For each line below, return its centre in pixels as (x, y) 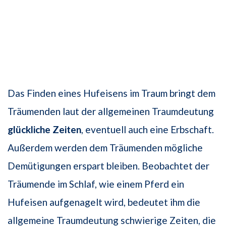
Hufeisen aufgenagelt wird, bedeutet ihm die (104, 202)
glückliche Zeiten (44, 130)
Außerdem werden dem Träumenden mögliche (105, 148)
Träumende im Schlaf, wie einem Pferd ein (96, 184)
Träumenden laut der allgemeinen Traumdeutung (111, 111)
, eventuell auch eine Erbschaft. (148, 130)
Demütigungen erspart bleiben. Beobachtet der (108, 166)
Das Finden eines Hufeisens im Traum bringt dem (111, 93)
